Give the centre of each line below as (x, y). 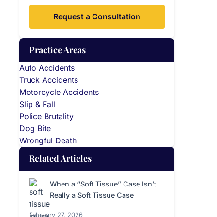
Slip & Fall (37, 104)
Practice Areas (57, 50)
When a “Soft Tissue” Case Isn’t (103, 184)
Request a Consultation (97, 17)
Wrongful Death (48, 141)
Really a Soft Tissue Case (92, 195)
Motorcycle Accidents (59, 92)
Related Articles (60, 159)
